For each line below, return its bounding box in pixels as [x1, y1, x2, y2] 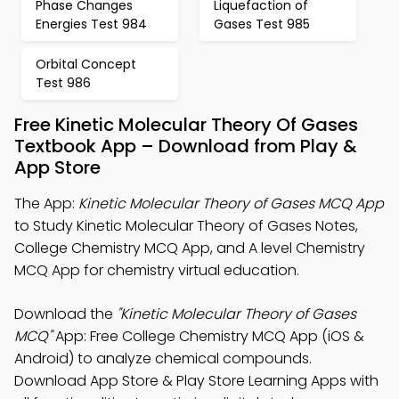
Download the [14, 304, 117, 324]
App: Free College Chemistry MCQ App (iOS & [52, 326, 364, 346]
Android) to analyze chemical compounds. [14, 348, 312, 369]
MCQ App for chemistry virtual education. [14, 260, 299, 281]
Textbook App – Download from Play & [14, 134, 357, 159]
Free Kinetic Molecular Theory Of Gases [14, 112, 358, 137]
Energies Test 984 [36, 15, 147, 33]
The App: [14, 193, 78, 214]
